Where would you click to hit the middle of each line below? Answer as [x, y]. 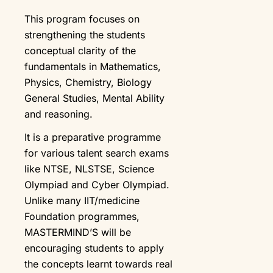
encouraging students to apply [94, 248]
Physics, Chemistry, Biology [88, 82]
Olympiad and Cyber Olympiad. [97, 184]
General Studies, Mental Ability [94, 98]
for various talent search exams [97, 153]
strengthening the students [85, 34]
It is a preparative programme [93, 137]
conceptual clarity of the [80, 50]
